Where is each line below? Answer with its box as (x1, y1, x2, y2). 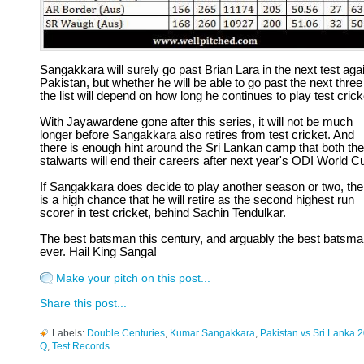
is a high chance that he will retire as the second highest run (40, 193, 354, 206)
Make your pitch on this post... (56, 272, 210, 284)
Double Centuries (87, 328, 165, 338)
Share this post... (40, 297, 127, 310)
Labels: (52, 328, 87, 338)
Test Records (52, 341, 110, 351)
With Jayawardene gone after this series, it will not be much (40, 115, 353, 128)
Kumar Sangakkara (170, 328, 255, 338)
